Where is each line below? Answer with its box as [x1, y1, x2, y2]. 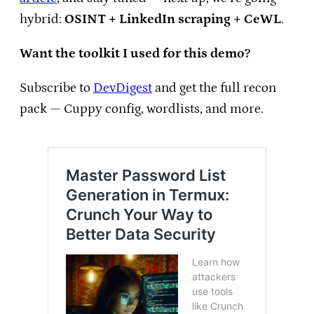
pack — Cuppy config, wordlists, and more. [20, 102, 264, 117]
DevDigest [93, 81, 152, 96]
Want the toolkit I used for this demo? [20, 46, 250, 62]
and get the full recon [152, 81, 276, 96]
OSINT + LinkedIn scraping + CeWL [64, 12, 281, 27]
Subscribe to [20, 81, 93, 96]
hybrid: [20, 12, 64, 27]
